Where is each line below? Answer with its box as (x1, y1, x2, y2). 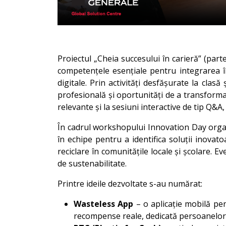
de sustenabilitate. (58, 158, 127, 169)
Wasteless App (74, 198, 134, 209)
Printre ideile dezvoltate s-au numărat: (58, 178, 202, 189)
